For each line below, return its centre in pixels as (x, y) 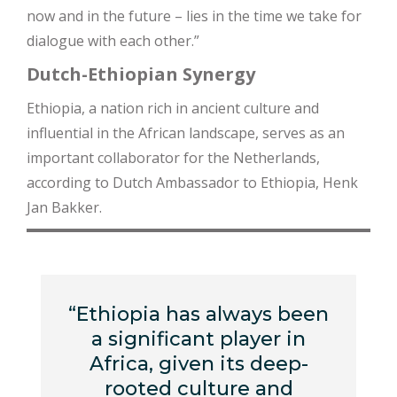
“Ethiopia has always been (198, 315)
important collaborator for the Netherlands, (173, 158)
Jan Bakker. (64, 208)
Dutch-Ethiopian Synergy (141, 74)
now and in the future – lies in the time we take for (194, 16)
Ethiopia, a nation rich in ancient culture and (173, 109)
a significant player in (198, 339)
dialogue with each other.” (113, 41)
